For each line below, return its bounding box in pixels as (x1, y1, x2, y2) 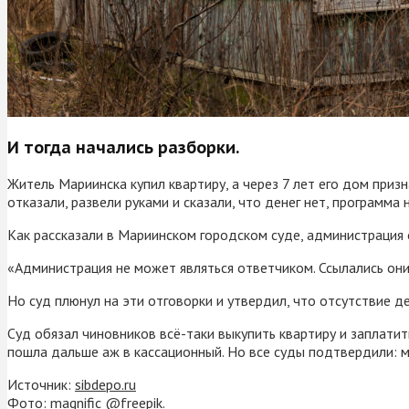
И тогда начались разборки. (7, 136, 239, 158)
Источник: (7, 374, 75, 393)
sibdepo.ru (75, 374, 136, 393)
